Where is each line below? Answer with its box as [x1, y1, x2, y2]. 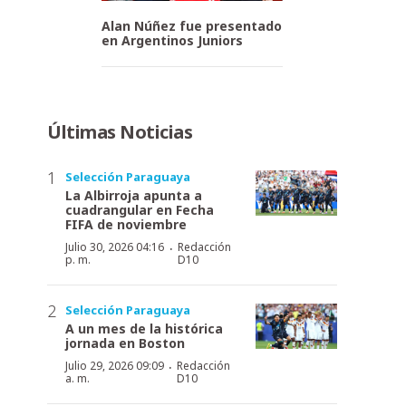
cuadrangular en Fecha [65, 200, 214, 218]
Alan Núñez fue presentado [101, 16, 282, 34]
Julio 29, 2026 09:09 [65, 357, 164, 373]
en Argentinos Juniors [101, 31, 243, 49]
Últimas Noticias [47, 119, 192, 144]
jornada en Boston [65, 333, 185, 352]
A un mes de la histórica [65, 319, 223, 337]
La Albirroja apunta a [65, 186, 202, 204]
